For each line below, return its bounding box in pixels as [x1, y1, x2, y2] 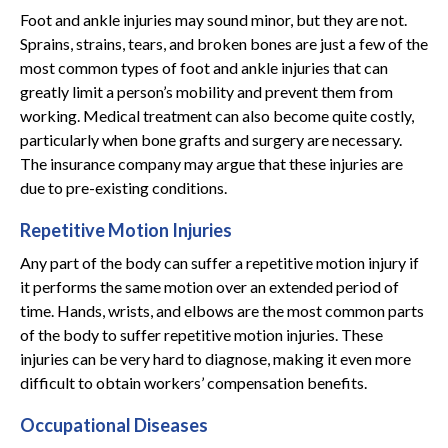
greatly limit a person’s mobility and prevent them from [20, 82, 393, 101]
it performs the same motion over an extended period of [20, 277, 399, 296]
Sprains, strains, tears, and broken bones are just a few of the [20, 34, 428, 53]
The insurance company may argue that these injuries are [20, 154, 403, 173]
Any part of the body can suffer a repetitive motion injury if [20, 253, 419, 272]
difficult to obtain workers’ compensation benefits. [20, 373, 367, 392]
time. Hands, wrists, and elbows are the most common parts [20, 301, 424, 320]
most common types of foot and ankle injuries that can [20, 58, 388, 77]
